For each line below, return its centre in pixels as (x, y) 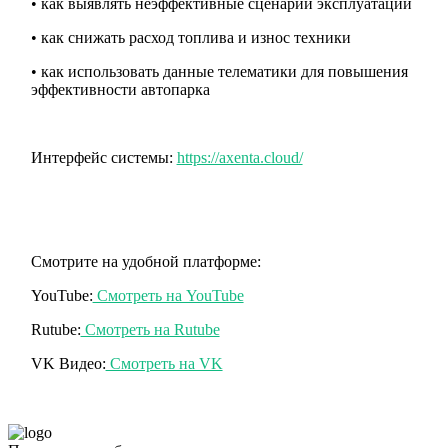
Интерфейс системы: (103, 157)
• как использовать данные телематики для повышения (219, 71)
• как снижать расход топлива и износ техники (190, 37)
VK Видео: (68, 363)
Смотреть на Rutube (150, 329)
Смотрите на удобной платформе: (145, 261)
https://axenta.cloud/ (239, 157)
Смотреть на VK (164, 363)
